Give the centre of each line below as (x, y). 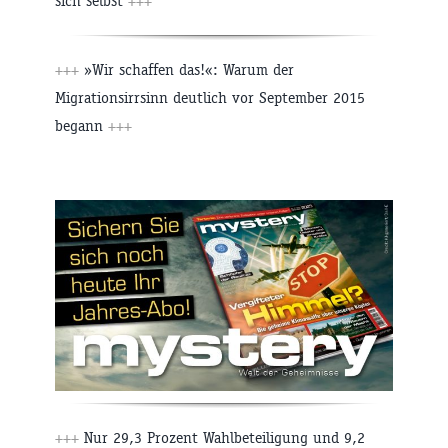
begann (81, 126)
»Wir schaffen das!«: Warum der (186, 70)
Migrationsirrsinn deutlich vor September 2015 (210, 98)
